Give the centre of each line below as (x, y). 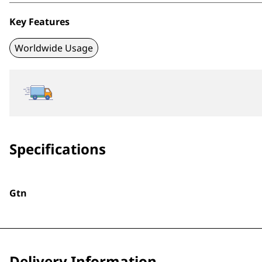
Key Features (39, 22)
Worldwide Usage (54, 48)
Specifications (58, 149)
